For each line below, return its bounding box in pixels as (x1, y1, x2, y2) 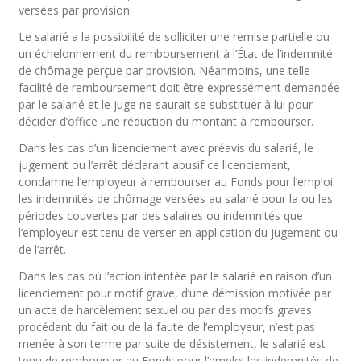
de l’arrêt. (19, 242, 67, 257)
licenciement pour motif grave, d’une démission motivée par (19, 285, 332, 301)
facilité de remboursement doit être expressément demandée (19, 80, 341, 95)
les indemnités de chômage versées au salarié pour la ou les (19, 191, 334, 206)
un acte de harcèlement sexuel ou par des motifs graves (19, 302, 313, 317)
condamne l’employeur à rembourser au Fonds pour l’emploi (19, 174, 334, 189)
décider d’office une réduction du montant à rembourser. (19, 114, 314, 129)
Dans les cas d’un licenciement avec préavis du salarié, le (19, 140, 314, 156)
